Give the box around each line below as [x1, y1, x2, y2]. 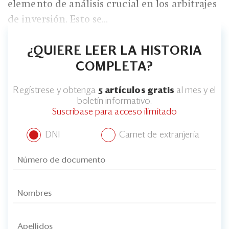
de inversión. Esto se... [8, 14, 108, 26]
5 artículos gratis [98, 86, 175, 96]
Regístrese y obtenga [13, 86, 98, 96]
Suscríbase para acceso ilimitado [52, 108, 177, 117]
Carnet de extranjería [117, 130, 199, 140]
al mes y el [174, 86, 216, 96]
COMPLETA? [76, 61, 153, 74]
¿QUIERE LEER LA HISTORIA [27, 45, 202, 58]
